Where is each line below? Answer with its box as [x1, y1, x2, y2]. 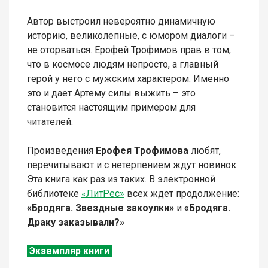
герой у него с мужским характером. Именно [27, 73, 229, 85]
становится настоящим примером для [27, 102, 196, 114]
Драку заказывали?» [27, 217, 124, 229]
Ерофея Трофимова [96, 145, 191, 157]
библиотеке [27, 188, 81, 200]
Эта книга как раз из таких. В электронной [27, 173, 215, 185]
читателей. [27, 116, 73, 128]
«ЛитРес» [81, 188, 124, 200]
